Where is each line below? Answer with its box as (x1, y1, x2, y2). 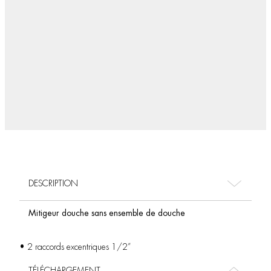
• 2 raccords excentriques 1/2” (19, 243, 131, 251)
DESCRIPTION (28, 179, 78, 188)
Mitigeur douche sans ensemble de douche (28, 209, 185, 217)
